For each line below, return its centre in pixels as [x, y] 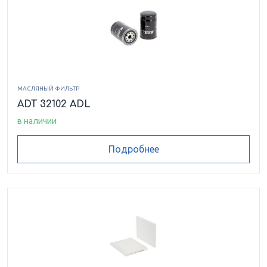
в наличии [37, 121]
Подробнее [133, 149]
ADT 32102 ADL [54, 104]
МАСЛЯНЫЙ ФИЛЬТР [48, 88]
